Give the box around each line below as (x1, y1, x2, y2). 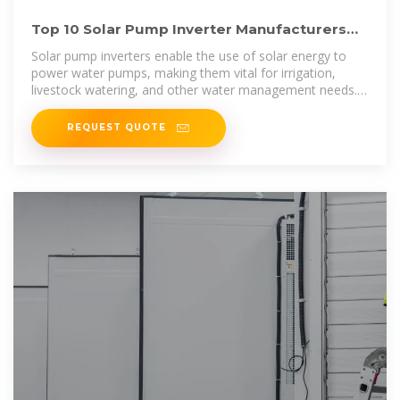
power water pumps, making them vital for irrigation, (31, 64, 336, 82)
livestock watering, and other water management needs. (31, 81, 357, 99)
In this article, (31, 98, 108, 116)
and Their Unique (31, 39, 157, 57)
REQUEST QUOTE (67, 121, 170, 133)
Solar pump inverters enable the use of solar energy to (31, 47, 346, 65)
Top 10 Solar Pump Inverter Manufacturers (31, 21, 346, 38)
